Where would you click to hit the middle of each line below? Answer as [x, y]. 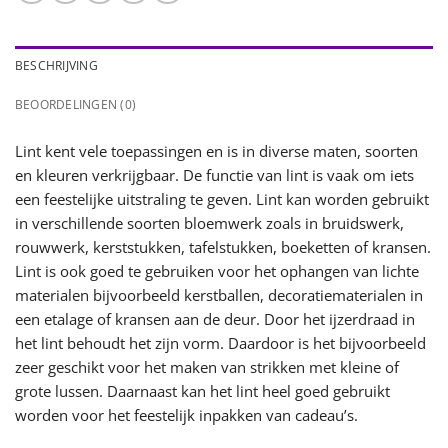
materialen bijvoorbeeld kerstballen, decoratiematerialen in [219, 295]
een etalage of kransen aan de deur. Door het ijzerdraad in [215, 319]
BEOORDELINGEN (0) [76, 105]
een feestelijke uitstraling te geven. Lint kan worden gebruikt [222, 199]
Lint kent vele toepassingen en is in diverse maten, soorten [216, 151]
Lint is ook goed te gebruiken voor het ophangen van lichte [217, 271]
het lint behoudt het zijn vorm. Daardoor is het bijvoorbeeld [220, 343]
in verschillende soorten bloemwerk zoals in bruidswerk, [209, 223]
